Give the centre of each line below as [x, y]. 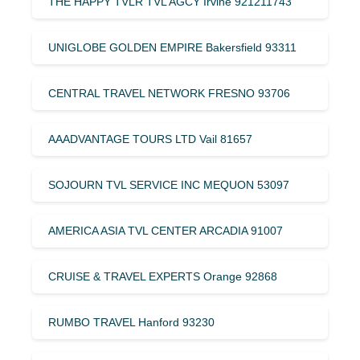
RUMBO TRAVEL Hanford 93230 [131, 322]
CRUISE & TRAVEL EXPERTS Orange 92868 [163, 276]
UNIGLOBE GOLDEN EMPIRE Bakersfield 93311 [172, 47]
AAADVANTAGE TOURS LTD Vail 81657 [150, 139]
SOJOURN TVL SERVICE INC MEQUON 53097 [169, 184]
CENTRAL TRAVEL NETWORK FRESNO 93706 [169, 93]
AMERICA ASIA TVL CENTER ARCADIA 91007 [166, 230]
